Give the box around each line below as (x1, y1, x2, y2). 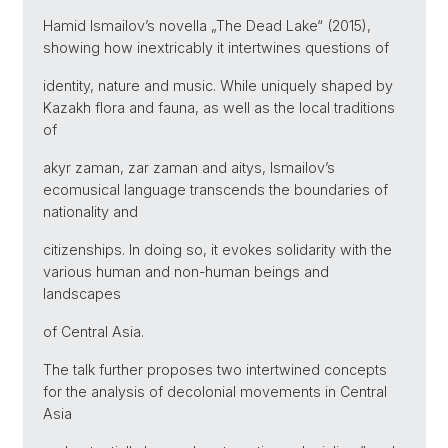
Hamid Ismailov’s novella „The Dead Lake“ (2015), (43, 16, 371, 34)
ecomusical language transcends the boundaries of (43, 180, 388, 198)
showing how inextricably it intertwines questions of (43, 38, 389, 56)
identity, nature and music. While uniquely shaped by (43, 76, 393, 94)
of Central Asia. (43, 322, 144, 340)
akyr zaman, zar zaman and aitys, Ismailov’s (43, 158, 335, 176)
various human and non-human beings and (43, 262, 329, 280)
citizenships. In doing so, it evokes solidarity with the (43, 240, 392, 258)
